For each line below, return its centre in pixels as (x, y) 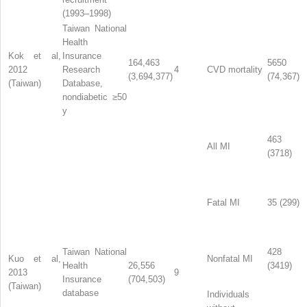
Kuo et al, (35, 258)
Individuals (228, 294)
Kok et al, (35, 56)
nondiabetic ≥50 (95, 97)
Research (81, 69)
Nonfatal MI (230, 258)
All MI (219, 146)
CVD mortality (235, 69)
